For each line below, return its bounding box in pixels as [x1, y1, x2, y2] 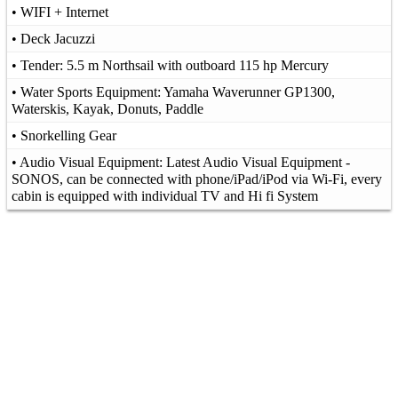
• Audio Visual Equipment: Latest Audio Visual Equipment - [12, 154, 350, 170]
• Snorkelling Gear [12, 127, 116, 143]
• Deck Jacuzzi [12, 30, 95, 46]
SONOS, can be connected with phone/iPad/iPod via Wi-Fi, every [12, 171, 382, 187]
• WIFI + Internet [12, 4, 108, 20]
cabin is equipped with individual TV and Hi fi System [12, 187, 318, 203]
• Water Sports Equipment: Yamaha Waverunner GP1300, [12, 84, 335, 99]
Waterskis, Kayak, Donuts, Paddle [12, 100, 203, 116]
